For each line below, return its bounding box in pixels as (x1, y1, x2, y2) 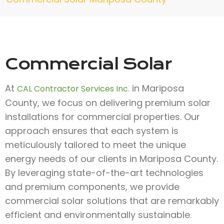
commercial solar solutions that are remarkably (5, 194, 219, 207)
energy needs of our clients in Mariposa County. (5, 152, 218, 165)
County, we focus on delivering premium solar (5, 96, 210, 109)
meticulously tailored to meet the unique (5, 138, 186, 151)
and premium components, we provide (5, 180, 179, 193)
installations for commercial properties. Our (5, 110, 200, 123)
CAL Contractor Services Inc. (17, 83, 129, 94)
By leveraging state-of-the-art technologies (5, 166, 203, 179)
